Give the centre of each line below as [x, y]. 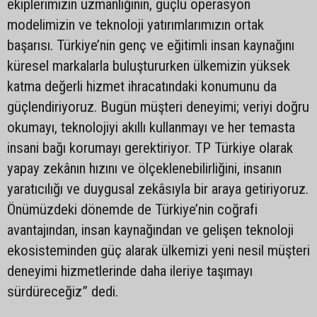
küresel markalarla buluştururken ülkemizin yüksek [149, 66]
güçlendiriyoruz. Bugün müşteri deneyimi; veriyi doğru [158, 107]
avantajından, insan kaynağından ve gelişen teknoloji [150, 230]
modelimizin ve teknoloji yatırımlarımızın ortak [136, 25]
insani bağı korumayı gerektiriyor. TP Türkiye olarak [150, 148]
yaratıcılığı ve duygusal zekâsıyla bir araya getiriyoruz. [158, 189]
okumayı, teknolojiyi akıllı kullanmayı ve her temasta [151, 127]
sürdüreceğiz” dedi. [63, 292]
